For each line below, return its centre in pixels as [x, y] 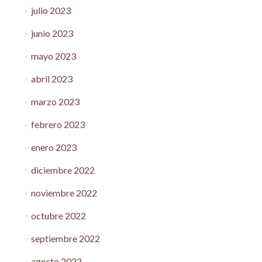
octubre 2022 [58, 216]
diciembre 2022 [63, 170]
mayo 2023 [53, 56]
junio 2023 [52, 33]
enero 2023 [54, 147]
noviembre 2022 [64, 193]
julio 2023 [51, 10]
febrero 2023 [58, 124]
